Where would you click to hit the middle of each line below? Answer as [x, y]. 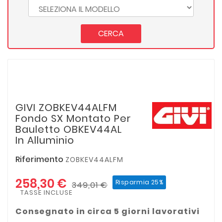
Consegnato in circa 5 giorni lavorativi [108, 211]
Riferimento [40, 159]
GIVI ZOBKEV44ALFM [66, 107]
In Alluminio [45, 140]
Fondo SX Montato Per [73, 118]
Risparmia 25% [139, 182]
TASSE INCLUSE [46, 192]
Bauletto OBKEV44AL [69, 129]
